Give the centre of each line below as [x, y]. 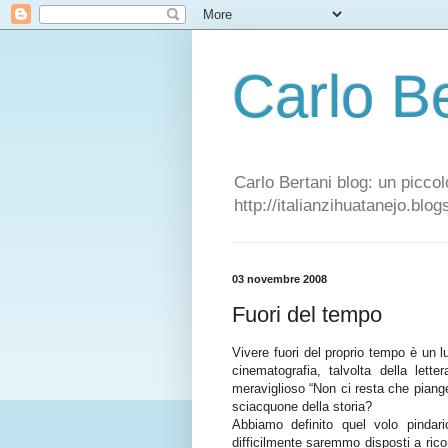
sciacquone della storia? [302, 407]
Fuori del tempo [307, 314]
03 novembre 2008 [279, 279]
